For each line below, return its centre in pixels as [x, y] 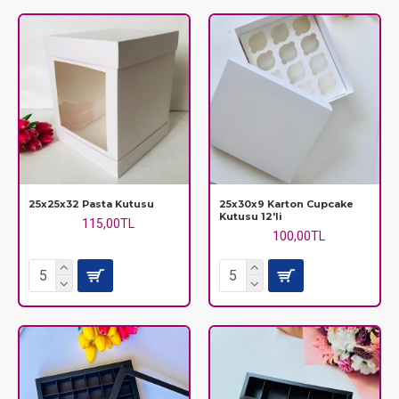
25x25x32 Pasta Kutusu [91, 204]
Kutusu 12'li [250, 216]
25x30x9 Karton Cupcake [286, 204]
